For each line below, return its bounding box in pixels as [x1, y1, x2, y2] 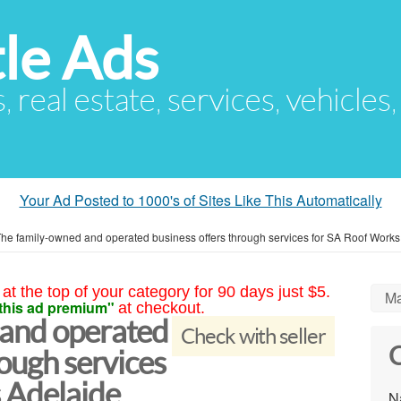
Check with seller [180, 324, 326, 348]
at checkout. [117, 299, 205, 317]
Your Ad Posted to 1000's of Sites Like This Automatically [19, 190, 382, 210]
